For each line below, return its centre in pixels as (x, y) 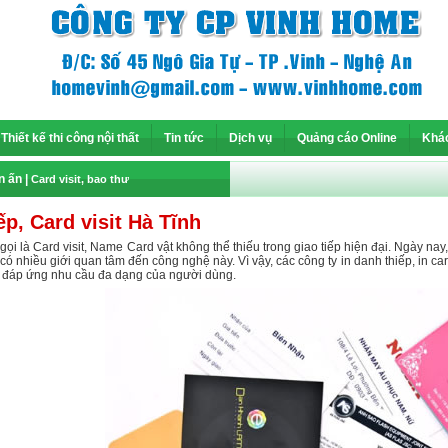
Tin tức (184, 138)
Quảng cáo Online (347, 138)
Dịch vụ (250, 138)
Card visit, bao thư (80, 179)
